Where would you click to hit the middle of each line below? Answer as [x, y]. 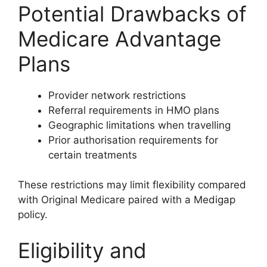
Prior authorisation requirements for [133, 140]
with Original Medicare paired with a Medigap [127, 200]
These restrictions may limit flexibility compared [132, 185]
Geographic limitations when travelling [139, 125]
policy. [33, 215]
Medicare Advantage [119, 38]
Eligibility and [82, 250]
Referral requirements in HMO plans [134, 110]
